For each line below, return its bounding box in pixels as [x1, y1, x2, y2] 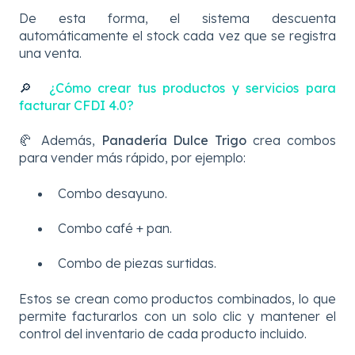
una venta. [19, 44, 82, 61]
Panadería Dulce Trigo [101, 132, 247, 149]
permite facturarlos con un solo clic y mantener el [19, 307, 336, 324]
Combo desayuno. [58, 185, 167, 201]
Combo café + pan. [58, 219, 172, 236]
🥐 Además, [19, 132, 101, 149]
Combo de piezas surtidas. [58, 255, 216, 272]
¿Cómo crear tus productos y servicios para [48, 80, 337, 97]
